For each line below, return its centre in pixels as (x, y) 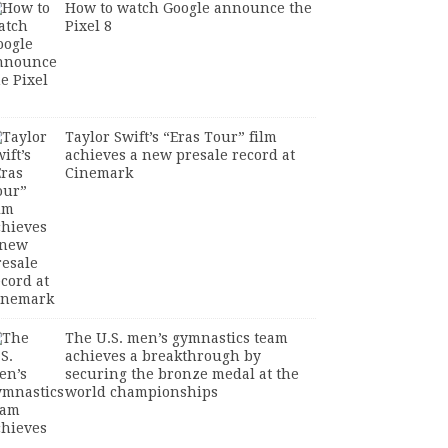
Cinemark (98, 173)
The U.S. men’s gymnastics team (176, 338)
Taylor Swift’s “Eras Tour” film (170, 137)
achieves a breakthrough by (162, 356)
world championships (141, 392)
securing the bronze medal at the (181, 374)
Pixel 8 (88, 26)
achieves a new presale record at (179, 155)
